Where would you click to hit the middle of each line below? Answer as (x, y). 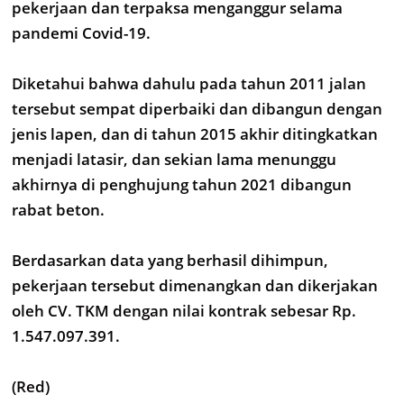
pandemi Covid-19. (81, 33)
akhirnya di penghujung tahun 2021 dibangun (182, 184)
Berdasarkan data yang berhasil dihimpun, (170, 260)
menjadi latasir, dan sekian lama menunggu (174, 159)
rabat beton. (58, 210)
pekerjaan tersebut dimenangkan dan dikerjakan (195, 285)
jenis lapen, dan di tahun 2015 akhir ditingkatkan (195, 134)
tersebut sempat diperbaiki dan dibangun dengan (197, 109)
